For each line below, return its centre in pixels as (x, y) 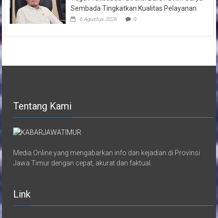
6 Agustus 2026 (98, 19)
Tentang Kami (43, 106)
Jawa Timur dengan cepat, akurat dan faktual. (83, 163)
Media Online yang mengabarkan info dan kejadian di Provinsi (107, 153)
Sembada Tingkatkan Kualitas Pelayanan (133, 8)
